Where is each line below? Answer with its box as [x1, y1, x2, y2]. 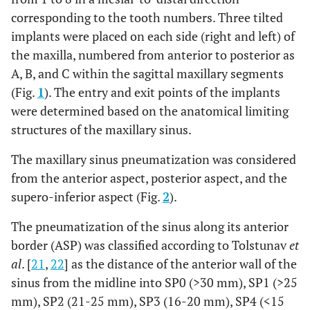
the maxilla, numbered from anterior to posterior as [11, 46, 295, 64]
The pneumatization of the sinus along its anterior [11, 218, 289, 235]
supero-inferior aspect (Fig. [11, 188, 163, 206]
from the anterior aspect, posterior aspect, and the [11, 170, 287, 187]
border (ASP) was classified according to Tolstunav [11, 237, 289, 254]
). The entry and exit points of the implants [44, 84, 280, 101]
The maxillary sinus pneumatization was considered [11, 151, 296, 168]
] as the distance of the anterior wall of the [64, 255, 297, 273]
